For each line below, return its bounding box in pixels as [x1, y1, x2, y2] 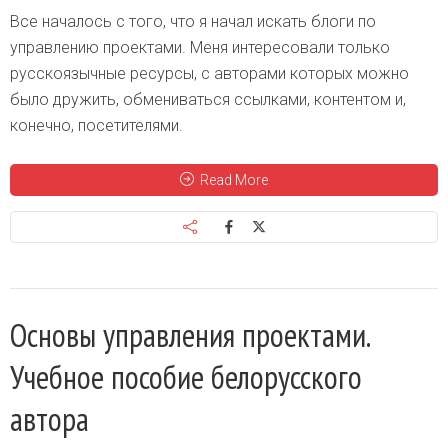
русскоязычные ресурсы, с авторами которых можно [10, 64, 409, 84]
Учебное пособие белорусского [10, 356, 362, 399]
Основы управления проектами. [10, 314, 369, 357]
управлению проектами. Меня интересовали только [10, 38, 390, 58]
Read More [200, 172, 268, 189]
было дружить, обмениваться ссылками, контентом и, [10, 90, 406, 110]
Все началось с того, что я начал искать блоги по [10, 12, 376, 32]
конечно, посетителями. [10, 116, 183, 136]
